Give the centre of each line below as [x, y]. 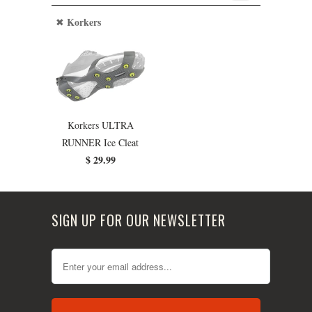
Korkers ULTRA [100, 125]
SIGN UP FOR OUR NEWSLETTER [139, 220]
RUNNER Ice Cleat [100, 142]
